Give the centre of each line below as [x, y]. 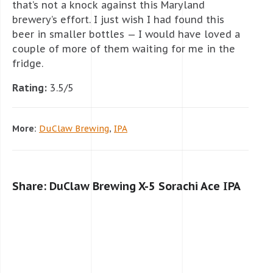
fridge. [28, 63]
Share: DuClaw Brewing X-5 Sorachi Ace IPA [126, 186]
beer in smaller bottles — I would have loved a [126, 34]
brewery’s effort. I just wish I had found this [118, 19]
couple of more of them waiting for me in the [124, 48]
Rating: [30, 87]
